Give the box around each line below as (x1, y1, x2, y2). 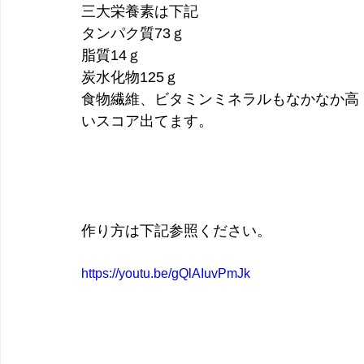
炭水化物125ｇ (81, 69, 179, 86)
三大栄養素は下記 (81, 3, 198, 20)
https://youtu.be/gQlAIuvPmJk (81, 266, 250, 281)
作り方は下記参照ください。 (81, 223, 271, 240)
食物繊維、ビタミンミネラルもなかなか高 (81, 91, 359, 108)
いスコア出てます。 (81, 113, 213, 130)
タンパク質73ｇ (81, 25, 185, 42)
